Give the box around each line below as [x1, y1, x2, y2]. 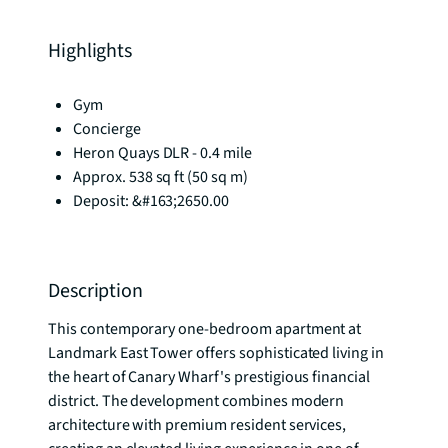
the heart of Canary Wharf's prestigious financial [48, 366, 371, 388]
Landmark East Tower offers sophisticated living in [48, 342, 384, 364]
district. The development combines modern [48, 390, 345, 412]
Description [48, 277, 143, 305]
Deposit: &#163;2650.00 [73, 190, 230, 212]
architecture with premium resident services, [48, 414, 347, 436]
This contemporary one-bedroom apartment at [48, 318, 362, 340]
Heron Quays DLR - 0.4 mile [73, 142, 252, 164]
